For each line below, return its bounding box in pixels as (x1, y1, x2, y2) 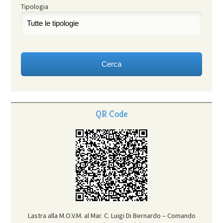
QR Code (96, 108, 127, 120)
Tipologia (21, 2, 49, 11)
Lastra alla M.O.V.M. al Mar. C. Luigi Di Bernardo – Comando (27, 211, 196, 221)
